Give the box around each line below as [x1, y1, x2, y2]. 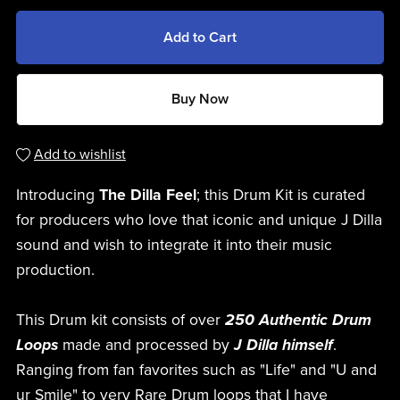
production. [15, 261, 95, 280]
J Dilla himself [233, 336, 333, 355]
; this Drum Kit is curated [196, 186, 365, 205]
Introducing [15, 186, 99, 205]
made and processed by [57, 336, 234, 355]
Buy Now [171, 89, 229, 108]
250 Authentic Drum [224, 311, 371, 330]
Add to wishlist [33, 146, 126, 164]
